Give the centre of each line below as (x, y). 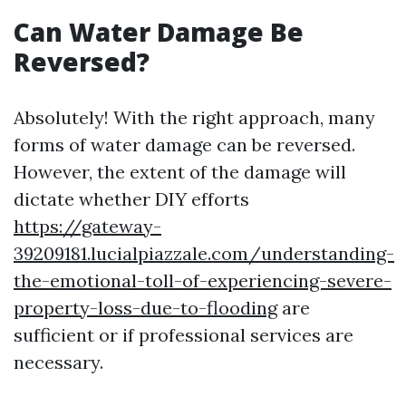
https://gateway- (87, 226)
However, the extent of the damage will (180, 172)
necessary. (58, 362)
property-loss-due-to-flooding (145, 308)
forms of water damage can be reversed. (184, 145)
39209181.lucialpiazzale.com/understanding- (204, 253)
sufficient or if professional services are (184, 335)
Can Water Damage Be (159, 32)
